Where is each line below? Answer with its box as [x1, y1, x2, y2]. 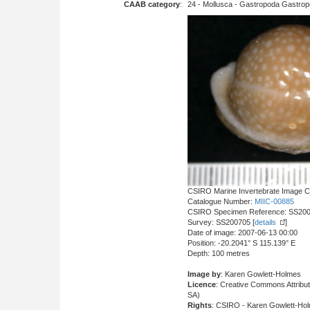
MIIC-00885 [255, 197, 294, 206]
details [255, 217, 276, 226]
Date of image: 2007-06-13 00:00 [188, 228, 298, 237]
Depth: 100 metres [188, 248, 250, 257]
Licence [188, 280, 216, 289]
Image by [188, 269, 221, 278]
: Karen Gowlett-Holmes [221, 269, 301, 278]
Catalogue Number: [188, 197, 255, 206]
